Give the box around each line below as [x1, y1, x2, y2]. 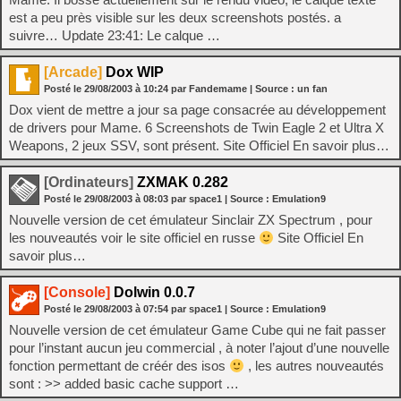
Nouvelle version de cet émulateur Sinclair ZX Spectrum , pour [9, 212, 372, 227]
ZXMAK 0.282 [133, 175, 228, 190]
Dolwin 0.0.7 [110, 285, 195, 300]
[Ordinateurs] [44, 175, 133, 190]
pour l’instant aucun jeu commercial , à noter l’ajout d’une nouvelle [9, 340, 389, 355]
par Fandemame [171, 83, 247, 94]
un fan [297, 83, 328, 94]
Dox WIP [102, 64, 164, 80]
